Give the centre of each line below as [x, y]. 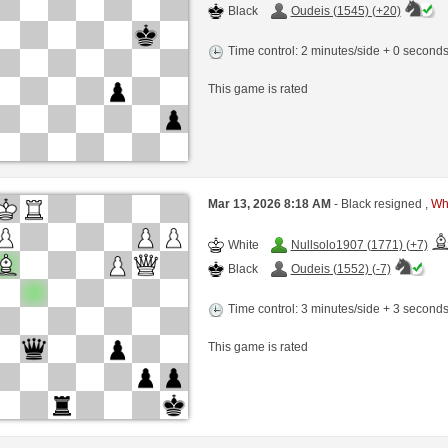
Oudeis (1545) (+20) [345, 10]
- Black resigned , [382, 204]
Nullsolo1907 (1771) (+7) [359, 245]
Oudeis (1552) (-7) [340, 269]
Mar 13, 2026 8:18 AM [270, 204]
